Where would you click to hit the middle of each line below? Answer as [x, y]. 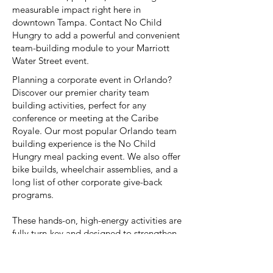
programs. [33, 195]
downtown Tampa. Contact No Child [87, 22]
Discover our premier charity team [81, 92]
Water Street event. [51, 61]
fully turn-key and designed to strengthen [94, 233]
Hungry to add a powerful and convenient [96, 35]
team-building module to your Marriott [91, 48]
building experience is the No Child [84, 144]
